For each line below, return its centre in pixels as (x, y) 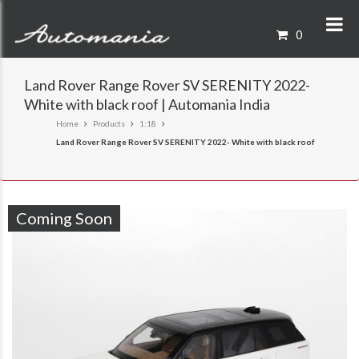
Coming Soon (64, 218)
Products (109, 123)
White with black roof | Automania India (147, 104)
